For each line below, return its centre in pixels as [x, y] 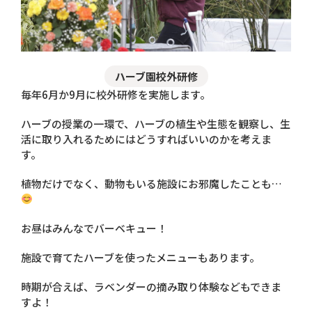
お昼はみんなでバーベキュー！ [94, 228]
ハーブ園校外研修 [156, 76]
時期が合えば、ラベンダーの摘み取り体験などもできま [151, 286]
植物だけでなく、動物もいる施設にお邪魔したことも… [151, 183]
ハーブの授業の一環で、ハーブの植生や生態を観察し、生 [156, 123]
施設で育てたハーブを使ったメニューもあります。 [140, 257]
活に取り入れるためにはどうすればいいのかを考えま [146, 139]
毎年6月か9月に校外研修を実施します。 [116, 94]
